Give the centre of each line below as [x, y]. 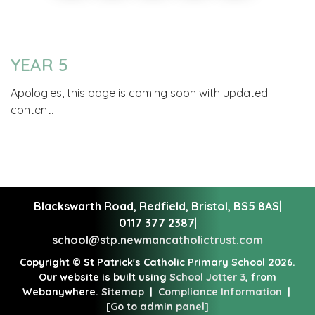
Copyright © [50, 263]
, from [261, 277]
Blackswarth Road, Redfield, [112, 206]
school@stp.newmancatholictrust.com [157, 240]
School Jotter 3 [207, 277]
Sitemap [122, 292]
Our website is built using [104, 277]
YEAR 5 [39, 64]
